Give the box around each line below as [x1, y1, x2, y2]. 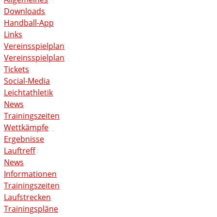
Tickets [4, 64, 29, 75]
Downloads [4, 6, 45, 17]
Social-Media [4, 76, 50, 87]
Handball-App [4, 17, 54, 29]
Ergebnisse [4, 134, 44, 145]
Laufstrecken [4, 192, 51, 203]
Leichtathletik [4, 87, 53, 98]
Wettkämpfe [4, 122, 48, 133]
